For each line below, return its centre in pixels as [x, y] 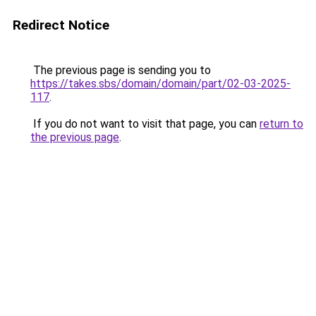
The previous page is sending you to [121, 70]
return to [281, 124]
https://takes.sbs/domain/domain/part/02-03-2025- [160, 84]
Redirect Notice [61, 25]
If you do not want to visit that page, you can [145, 124]
